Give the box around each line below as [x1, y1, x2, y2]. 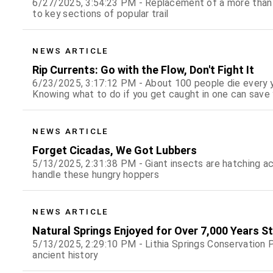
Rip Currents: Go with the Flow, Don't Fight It [32, 63, 255, 77]
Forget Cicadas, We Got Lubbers [32, 144, 197, 157]
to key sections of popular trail [32, 8, 169, 20]
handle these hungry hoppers [32, 169, 159, 181]
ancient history [32, 249, 98, 261]
